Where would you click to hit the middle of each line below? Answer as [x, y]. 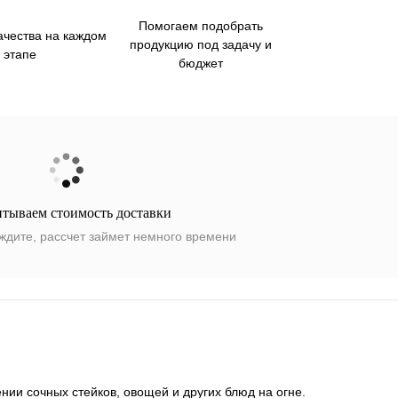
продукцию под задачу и [201, 44]
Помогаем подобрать [201, 26]
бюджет [201, 63]
